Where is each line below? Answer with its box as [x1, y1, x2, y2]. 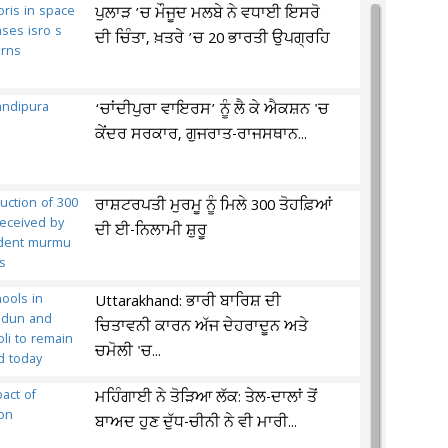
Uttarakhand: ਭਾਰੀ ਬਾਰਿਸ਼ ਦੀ [95, 291, 282, 313]
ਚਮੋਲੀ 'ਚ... [95, 341, 162, 363]
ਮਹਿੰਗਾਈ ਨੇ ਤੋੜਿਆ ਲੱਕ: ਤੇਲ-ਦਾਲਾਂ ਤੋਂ [95, 387, 318, 409]
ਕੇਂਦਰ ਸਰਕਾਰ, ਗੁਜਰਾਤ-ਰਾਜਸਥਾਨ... [95, 124, 308, 146]
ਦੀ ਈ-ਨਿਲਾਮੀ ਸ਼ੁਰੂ [95, 220, 208, 242]
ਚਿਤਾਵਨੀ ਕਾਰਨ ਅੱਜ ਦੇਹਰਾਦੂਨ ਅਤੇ [95, 316, 309, 338]
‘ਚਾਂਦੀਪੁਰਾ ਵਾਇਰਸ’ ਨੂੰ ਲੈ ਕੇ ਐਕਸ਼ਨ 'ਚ [95, 99, 330, 121]
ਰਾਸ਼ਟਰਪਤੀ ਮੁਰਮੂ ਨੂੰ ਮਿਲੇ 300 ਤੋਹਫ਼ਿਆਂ [95, 195, 333, 217]
